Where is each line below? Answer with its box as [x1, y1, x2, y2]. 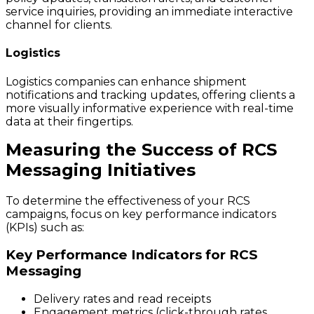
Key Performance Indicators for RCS [6, 247, 257, 264]
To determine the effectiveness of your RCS [6, 193, 250, 207]
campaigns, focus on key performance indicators [6, 207, 276, 221]
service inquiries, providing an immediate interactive [6, 5, 293, 19]
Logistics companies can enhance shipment [6, 74, 247, 88]
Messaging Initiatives [6, 159, 196, 180]
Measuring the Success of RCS [6, 139, 277, 160]
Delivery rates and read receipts [34, 292, 211, 306]
